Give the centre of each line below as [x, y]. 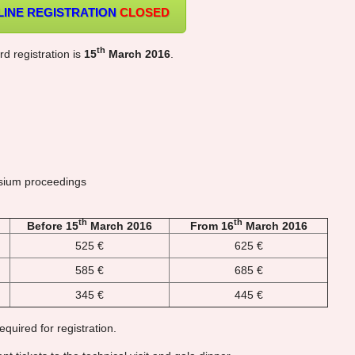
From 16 [212, 225]
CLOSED [144, 12]
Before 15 [53, 225]
